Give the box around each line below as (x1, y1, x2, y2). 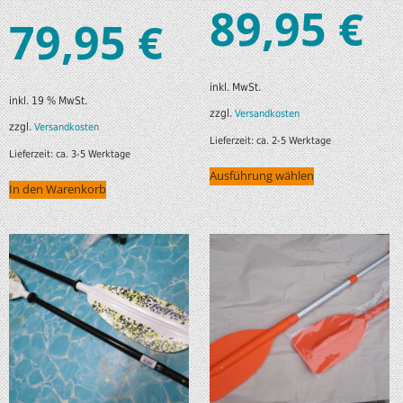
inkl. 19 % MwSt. (9, 94, 87, 108)
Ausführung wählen (209, 168, 314, 184)
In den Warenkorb (9, 182, 106, 198)
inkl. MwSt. (209, 81, 261, 94)
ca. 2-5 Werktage (255, 135, 331, 148)
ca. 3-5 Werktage (56, 148, 130, 161)
